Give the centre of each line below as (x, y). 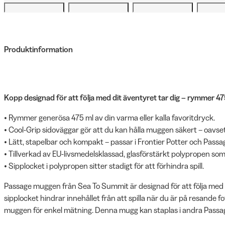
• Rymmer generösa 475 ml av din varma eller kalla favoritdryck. (109, 118)
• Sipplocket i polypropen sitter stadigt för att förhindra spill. (104, 166)
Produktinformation (38, 49)
